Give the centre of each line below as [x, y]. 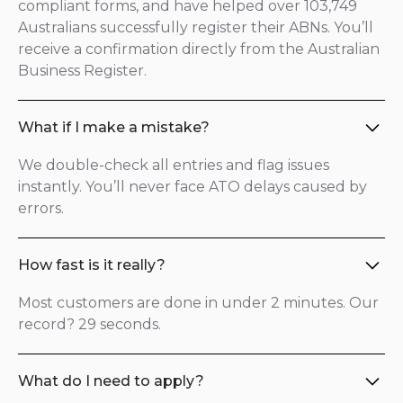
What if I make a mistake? [114, 127]
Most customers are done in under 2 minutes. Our [198, 303]
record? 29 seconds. [90, 324]
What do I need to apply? [111, 381]
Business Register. [82, 71]
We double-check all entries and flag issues [174, 165]
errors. [41, 208]
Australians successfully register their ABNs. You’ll [196, 27]
